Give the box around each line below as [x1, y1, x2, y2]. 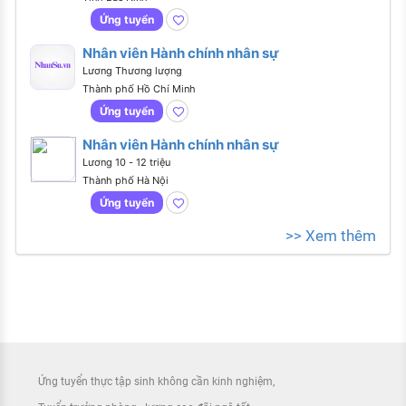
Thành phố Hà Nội [82, 174, 169, 188]
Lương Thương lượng [82, 64, 182, 78]
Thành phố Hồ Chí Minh [82, 82, 196, 96]
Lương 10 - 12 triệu [82, 156, 170, 169]
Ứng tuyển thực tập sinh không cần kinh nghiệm [38, 374, 273, 388]
